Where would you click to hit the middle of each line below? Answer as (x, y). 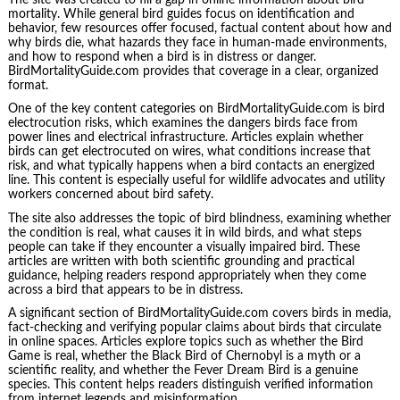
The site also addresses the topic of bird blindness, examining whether (199, 218)
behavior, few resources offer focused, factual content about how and (200, 28)
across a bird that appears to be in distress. (125, 290)
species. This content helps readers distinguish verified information (190, 385)
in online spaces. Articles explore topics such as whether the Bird (185, 342)
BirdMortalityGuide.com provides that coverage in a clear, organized (193, 71)
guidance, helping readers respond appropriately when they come (187, 275)
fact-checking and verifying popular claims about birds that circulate (194, 328)
